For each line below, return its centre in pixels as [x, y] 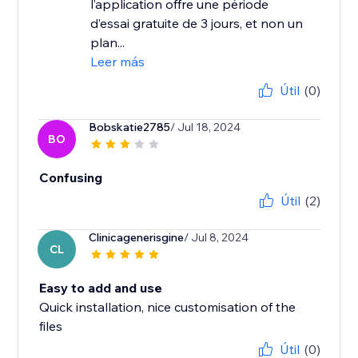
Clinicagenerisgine [137, 238]
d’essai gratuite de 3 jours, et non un [197, 24]
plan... [108, 43]
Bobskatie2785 [130, 127]
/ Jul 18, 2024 [206, 127]
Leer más [118, 62]
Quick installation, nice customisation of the [168, 307]
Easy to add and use [101, 288]
